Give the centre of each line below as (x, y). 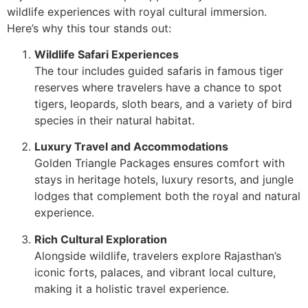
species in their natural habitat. (114, 121)
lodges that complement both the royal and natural (167, 196)
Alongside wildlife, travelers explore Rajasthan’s (158, 255)
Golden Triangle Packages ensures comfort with (159, 163)
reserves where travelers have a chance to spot (158, 88)
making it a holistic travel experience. (132, 288)
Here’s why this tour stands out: (89, 28)
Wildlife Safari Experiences (107, 55)
